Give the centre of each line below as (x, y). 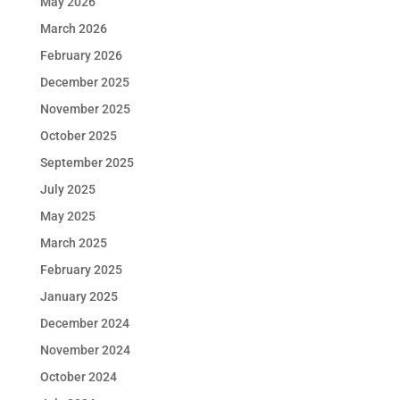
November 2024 (85, 350)
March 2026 (73, 29)
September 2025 (87, 162)
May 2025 (67, 216)
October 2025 (78, 136)
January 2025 (79, 296)
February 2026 (81, 55)
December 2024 (84, 323)
